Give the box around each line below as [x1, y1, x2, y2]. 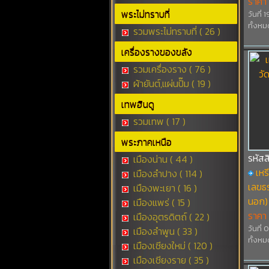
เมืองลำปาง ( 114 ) [130, 166, 202, 181]
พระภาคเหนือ [121, 134, 172, 149]
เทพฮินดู [121, 97, 154, 111]
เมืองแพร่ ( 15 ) [130, 195, 190, 210]
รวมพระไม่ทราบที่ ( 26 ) [130, 24, 220, 38]
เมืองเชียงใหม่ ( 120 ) [130, 238, 213, 253]
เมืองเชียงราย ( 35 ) [130, 253, 209, 267]
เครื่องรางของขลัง [121, 44, 192, 59]
